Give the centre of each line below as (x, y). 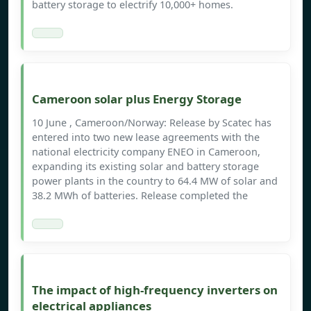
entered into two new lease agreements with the (146, 137)
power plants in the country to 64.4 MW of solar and (155, 181)
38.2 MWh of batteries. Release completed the (140, 196)
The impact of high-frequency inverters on (155, 290)
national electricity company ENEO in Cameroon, (146, 152)
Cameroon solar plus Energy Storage (137, 99)
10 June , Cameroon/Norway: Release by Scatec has (152, 123)
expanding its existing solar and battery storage (145, 167)
